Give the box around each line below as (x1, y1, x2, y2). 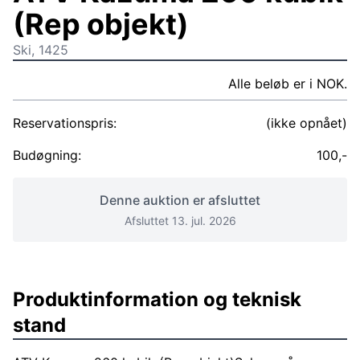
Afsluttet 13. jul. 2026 (124, 214, 236, 227)
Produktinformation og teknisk (13, 288, 301, 311)
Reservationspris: (13, 115, 117, 131)
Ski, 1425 (13, 42, 68, 58)
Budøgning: (13, 147, 81, 163)
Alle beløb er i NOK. (228, 76, 347, 92)
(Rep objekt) (13, 6, 189, 42)
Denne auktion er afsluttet (100, 192, 260, 208)
